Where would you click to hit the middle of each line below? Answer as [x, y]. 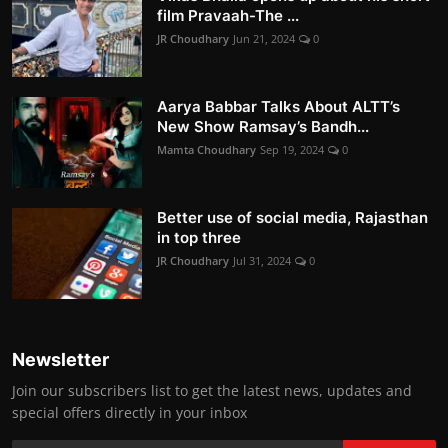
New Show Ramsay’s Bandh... [263, 127]
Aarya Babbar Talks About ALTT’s [278, 107]
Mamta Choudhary [206, 150]
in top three [199, 238]
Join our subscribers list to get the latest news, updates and [212, 391]
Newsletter [60, 360]
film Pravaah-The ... [228, 16]
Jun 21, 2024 [264, 39]
